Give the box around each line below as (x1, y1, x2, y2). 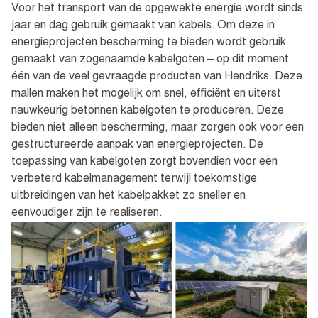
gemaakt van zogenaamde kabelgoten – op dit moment (11, 55, 289, 67)
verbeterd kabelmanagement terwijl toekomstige (11, 174, 257, 186)
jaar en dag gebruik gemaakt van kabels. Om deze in (11, 21, 275, 33)
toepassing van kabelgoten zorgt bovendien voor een (11, 157, 278, 169)
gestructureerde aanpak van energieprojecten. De (11, 140, 263, 152)
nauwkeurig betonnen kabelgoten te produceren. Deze (11, 106, 284, 118)
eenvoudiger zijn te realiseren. (11, 208, 163, 220)
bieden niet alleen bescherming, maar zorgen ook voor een (11, 123, 304, 135)
